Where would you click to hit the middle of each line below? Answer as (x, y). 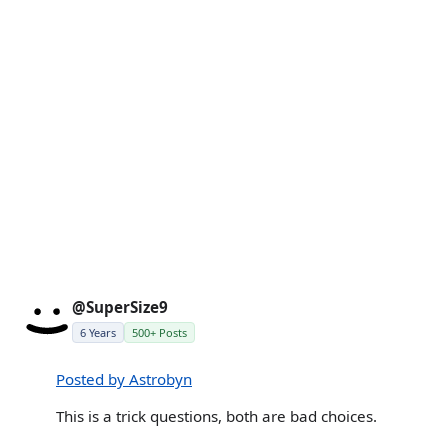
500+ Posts (159, 332)
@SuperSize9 (120, 306)
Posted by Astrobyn (124, 379)
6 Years (98, 332)
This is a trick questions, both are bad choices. (216, 416)
